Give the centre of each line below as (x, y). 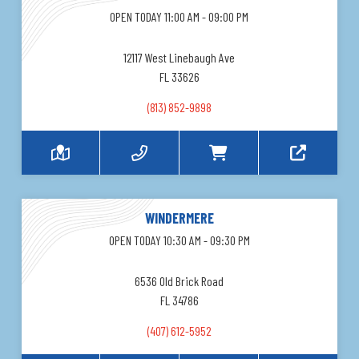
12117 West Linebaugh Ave (179, 58)
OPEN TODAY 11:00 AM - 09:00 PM (179, 17)
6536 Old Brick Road (179, 281)
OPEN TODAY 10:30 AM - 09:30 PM (179, 240)
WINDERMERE (179, 218)
